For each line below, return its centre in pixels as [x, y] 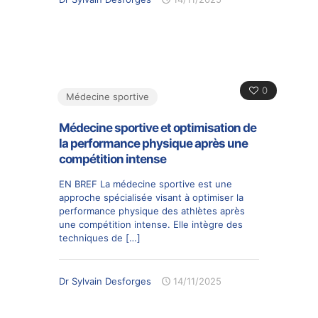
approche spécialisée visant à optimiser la [151, 197]
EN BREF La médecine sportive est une [146, 184]
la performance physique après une [153, 143]
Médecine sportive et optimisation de [158, 128]
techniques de [91, 238]
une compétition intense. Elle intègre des [151, 224]
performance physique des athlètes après [152, 211]
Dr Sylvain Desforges [105, 281]
